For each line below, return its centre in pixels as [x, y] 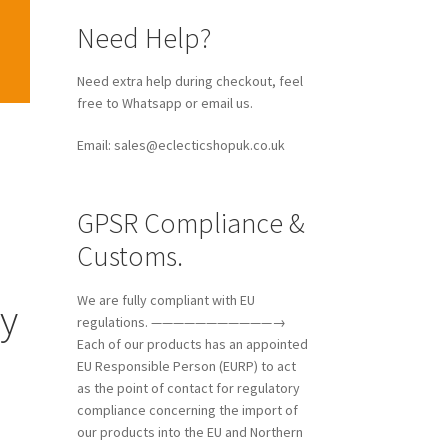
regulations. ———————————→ [181, 321]
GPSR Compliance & [190, 223]
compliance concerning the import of [187, 409]
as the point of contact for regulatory [188, 387]
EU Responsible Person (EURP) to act [186, 365]
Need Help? [143, 37]
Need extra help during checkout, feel [189, 80]
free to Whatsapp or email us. [164, 102]
